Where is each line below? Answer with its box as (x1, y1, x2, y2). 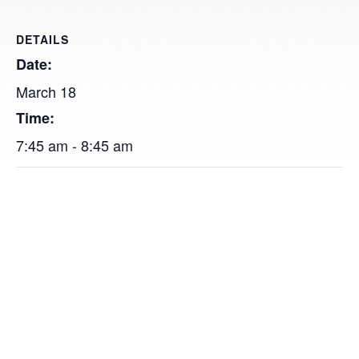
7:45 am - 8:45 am (16, 135, 133, 155)
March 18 (16, 81, 76, 102)
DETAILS (16, 31, 69, 47)
